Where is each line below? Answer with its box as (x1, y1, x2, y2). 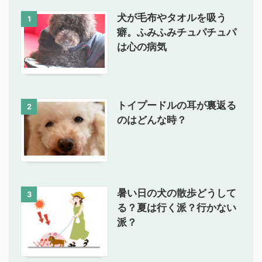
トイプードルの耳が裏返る (117, 99, 236, 112)
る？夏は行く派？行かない (117, 202, 236, 214)
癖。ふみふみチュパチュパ (117, 26, 236, 39)
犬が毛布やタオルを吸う (117, 12, 226, 24)
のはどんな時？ (117, 114, 187, 126)
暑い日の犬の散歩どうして (117, 187, 236, 199)
